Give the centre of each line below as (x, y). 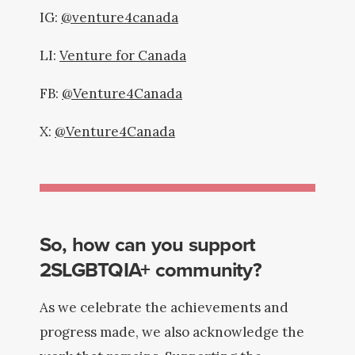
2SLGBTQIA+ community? (153, 269)
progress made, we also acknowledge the (172, 332)
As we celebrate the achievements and (164, 307)
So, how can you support (148, 244)
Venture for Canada (123, 55)
